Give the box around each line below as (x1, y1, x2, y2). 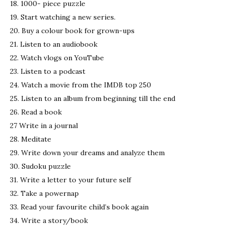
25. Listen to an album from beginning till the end (10, 93, 175, 103)
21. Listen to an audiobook (10, 39, 97, 49)
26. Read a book (10, 107, 62, 117)
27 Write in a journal (10, 121, 78, 130)
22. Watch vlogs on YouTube (10, 53, 104, 62)
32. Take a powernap (10, 188, 79, 198)
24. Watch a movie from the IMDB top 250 (10, 80, 151, 89)
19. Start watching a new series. (10, 12, 116, 22)
